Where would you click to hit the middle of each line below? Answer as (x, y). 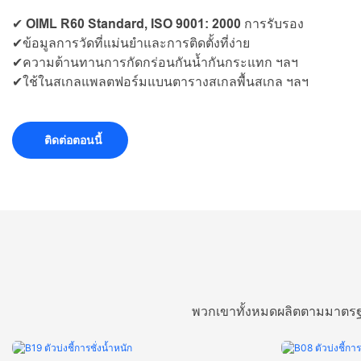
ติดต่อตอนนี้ (72, 141)
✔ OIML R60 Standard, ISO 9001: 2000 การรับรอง (158, 24)
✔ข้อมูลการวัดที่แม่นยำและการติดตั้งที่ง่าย (131, 44)
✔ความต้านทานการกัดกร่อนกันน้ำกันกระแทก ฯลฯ (155, 63)
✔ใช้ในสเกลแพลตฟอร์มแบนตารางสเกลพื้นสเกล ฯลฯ (160, 82)
